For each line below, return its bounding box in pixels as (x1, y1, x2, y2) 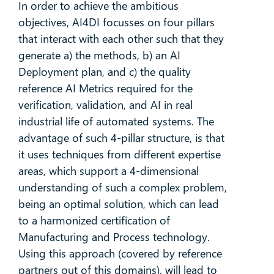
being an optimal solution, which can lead (18, 196, 219, 211)
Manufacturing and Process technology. (18, 229, 210, 244)
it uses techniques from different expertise (18, 146, 221, 161)
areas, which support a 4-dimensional (18, 163, 199, 178)
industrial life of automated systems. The (18, 113, 214, 128)
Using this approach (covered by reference (18, 245, 222, 261)
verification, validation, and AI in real (18, 97, 193, 112)
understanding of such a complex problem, (18, 179, 227, 194)
